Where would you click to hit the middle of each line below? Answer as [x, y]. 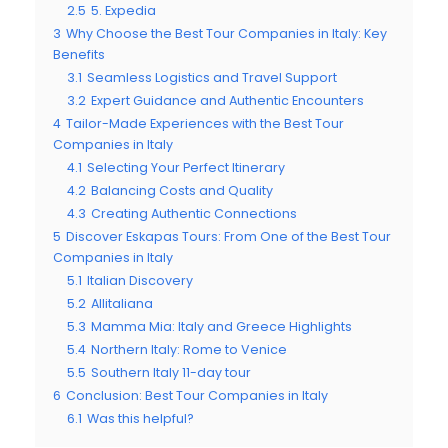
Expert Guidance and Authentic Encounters [227, 100]
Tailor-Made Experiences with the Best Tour [205, 123]
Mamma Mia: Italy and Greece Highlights [221, 326]
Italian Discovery [140, 280]
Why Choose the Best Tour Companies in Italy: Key [226, 33]
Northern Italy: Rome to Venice [189, 349]
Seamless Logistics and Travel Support [212, 77]
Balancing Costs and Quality [182, 190]
